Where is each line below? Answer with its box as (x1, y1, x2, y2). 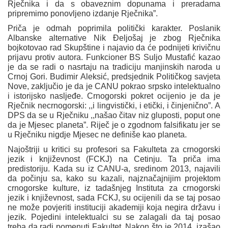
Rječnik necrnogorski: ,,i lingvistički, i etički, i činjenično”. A (8, 101, 220, 110)
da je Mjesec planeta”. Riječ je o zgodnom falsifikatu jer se (8, 121, 220, 130)
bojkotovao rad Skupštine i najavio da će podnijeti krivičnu (8, 43, 220, 52)
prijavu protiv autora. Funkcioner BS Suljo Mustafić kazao (8, 53, 220, 62)
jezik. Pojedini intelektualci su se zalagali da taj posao (8, 213, 220, 222)
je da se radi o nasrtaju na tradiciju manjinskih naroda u (8, 63, 220, 72)
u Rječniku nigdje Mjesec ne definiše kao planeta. (8, 130, 187, 139)
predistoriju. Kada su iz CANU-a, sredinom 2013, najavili (8, 164, 220, 174)
